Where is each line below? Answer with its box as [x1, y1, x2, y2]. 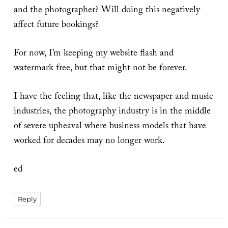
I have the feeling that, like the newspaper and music [13, 89, 213, 105]
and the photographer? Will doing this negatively [13, 3, 200, 19]
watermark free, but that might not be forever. [13, 61, 187, 77]
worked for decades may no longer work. [13, 133, 165, 150]
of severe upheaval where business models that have [13, 119, 206, 135]
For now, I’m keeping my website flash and [13, 46, 174, 62]
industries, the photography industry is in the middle [13, 104, 211, 120]
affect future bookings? [13, 17, 99, 34]
